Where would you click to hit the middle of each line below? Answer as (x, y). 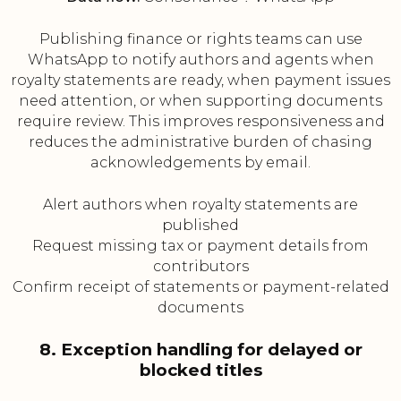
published (200, 226)
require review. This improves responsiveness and (200, 122)
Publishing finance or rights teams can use (200, 39)
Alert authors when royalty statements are (200, 205)
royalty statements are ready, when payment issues (200, 81)
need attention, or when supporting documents (200, 101)
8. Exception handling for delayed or (200, 350)
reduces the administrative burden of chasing (200, 142)
